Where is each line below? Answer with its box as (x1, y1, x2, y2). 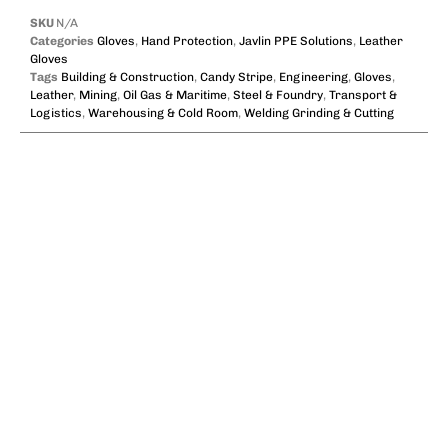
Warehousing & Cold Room (88, 106, 238, 121)
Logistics (30, 106, 82, 121)
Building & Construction (61, 70, 194, 85)
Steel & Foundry (233, 88, 323, 103)
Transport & (329, 88, 397, 103)
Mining (79, 88, 117, 103)
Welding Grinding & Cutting (244, 106, 394, 121)
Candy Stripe (200, 70, 273, 85)
